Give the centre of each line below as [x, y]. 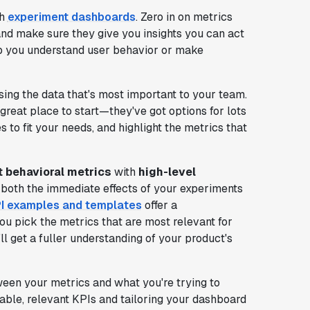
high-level [167, 172]
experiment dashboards [71, 17]
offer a [159, 205]
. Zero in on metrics [184, 17]
